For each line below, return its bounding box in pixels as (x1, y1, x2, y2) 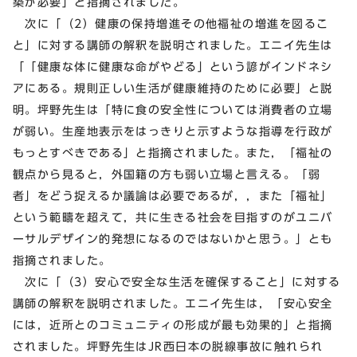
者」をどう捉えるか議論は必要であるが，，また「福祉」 (13, 190, 333, 202)
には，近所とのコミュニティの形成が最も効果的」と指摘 (13, 319, 333, 331)
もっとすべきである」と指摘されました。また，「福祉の (13, 147, 333, 159)
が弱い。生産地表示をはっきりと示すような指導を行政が (13, 125, 333, 138)
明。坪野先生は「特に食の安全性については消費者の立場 (13, 104, 333, 116)
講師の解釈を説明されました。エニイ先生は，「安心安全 (13, 297, 333, 310)
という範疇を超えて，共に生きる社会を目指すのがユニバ (13, 211, 333, 224)
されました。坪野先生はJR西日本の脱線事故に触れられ (13, 340, 324, 353)
